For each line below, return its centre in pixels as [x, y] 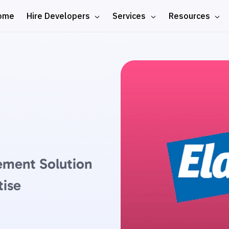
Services [130, 16]
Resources [190, 16]
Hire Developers [60, 16]
